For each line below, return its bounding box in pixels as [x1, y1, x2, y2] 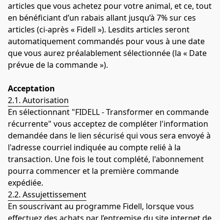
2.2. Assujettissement [8, 189, 86, 200]
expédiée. [8, 177, 43, 188]
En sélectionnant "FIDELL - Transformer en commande [8, 106, 209, 117]
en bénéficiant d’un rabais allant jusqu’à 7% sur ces [8, 12, 196, 23]
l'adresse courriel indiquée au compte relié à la [8, 141, 181, 153]
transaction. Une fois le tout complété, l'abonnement [8, 153, 204, 165]
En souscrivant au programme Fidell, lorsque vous [8, 200, 194, 212]
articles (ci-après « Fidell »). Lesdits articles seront [8, 24, 190, 35]
